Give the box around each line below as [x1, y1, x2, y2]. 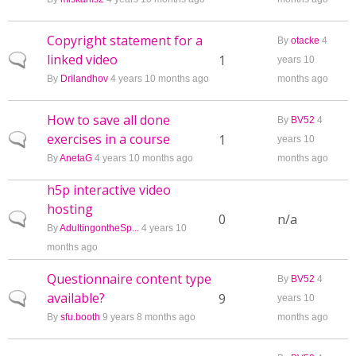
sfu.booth [60, 311, 100, 323]
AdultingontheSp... [60, 222, 139, 234]
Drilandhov [60, 73, 108, 84]
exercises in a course [47, 130, 170, 148]
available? [47, 289, 105, 307]
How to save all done [47, 111, 170, 129]
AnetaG [60, 153, 92, 164]
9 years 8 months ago [100, 311, 195, 323]
